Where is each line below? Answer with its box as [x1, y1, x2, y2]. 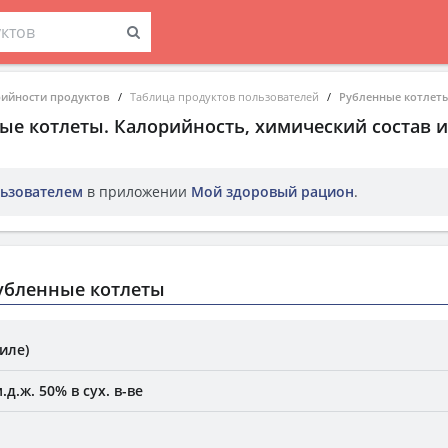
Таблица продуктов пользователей [130, 89, 319, 104]
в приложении [83, 182, 191, 201]
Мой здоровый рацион [191, 182, 354, 201]
